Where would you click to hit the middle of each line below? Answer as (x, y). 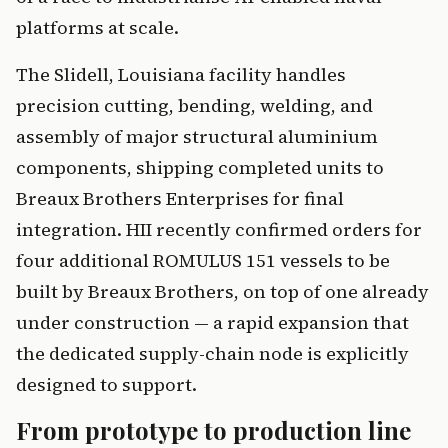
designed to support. (106, 385)
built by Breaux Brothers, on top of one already (222, 292)
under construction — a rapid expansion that (212, 323)
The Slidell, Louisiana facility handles (181, 75)
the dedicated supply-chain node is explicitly (212, 354)
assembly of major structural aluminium (197, 137)
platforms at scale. (97, 28)
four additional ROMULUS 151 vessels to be (203, 261)
